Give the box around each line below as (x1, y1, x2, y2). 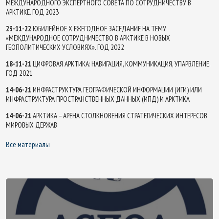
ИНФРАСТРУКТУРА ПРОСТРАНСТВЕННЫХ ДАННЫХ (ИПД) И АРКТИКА (6, 94, 190, 104)
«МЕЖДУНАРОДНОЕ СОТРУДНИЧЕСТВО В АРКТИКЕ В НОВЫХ (6, 33, 170, 43)
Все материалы (6, 139, 50, 149)
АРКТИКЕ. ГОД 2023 (6, 7, 59, 17)
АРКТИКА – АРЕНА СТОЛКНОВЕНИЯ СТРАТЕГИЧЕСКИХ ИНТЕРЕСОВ (31, 111, 207, 120)
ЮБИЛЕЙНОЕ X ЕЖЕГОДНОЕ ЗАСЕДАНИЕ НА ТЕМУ (31, 24, 166, 33)
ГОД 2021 (6, 68, 33, 78)
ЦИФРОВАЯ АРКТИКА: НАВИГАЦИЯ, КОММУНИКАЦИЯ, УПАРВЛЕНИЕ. (31, 59, 210, 68)
